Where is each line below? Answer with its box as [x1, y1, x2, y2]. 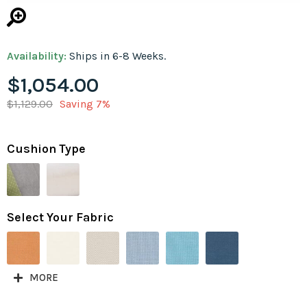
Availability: [7, 49, 69, 63]
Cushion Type [7, 141, 86, 157]
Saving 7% [60, 97, 110, 111]
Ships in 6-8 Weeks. [69, 49, 166, 63]
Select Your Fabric [7, 210, 114, 225]
